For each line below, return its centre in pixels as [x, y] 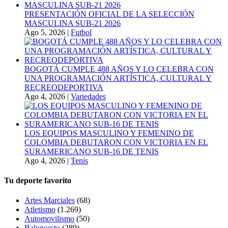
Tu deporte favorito [38, 180]
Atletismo [40, 210]
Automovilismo [49, 219]
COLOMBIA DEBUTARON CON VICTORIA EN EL [116, 142]
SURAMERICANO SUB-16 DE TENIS [92, 151]
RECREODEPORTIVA [64, 87]
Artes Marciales [50, 201]
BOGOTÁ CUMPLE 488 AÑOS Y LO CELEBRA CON [119, 69]
